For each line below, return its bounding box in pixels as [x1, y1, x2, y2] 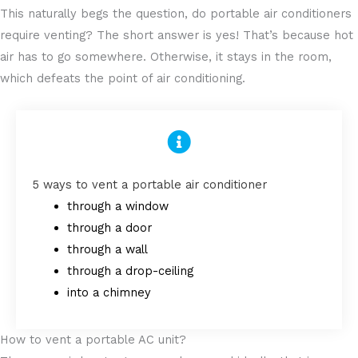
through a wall [66, 242, 148, 257]
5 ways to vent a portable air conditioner [32, 177, 267, 193]
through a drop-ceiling [66, 264, 193, 279]
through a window [66, 199, 169, 214]
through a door [66, 221, 152, 236]
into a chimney [66, 285, 151, 300]
